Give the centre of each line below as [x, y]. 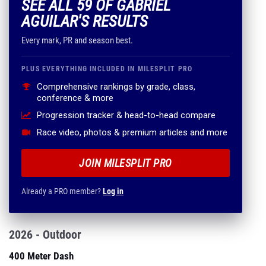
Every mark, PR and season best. [77, 40]
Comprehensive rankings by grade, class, [116, 87]
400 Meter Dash [41, 256]
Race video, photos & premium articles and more [132, 132]
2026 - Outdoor [45, 235]
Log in [113, 191]
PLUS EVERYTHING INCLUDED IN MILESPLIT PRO [107, 69]
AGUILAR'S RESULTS [85, 21]
